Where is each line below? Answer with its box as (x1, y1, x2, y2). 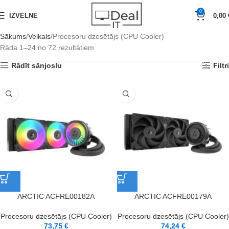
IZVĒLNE (9, 11, 38, 19)
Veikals (28, 32, 51, 40)
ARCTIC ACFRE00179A (134, 192, 212, 200)
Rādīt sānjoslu (11, 61, 62, 70)
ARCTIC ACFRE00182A (17, 192, 95, 200)
